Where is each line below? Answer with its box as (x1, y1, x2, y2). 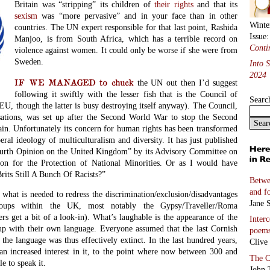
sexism (14, 11, 38, 21)
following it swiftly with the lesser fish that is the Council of (14, 89, 237, 99)
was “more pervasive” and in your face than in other (37, 11, 237, 21)
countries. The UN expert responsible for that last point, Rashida (14, 22, 237, 33)
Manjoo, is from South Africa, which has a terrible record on (14, 34, 237, 44)
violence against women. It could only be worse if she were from (14, 45, 237, 55)
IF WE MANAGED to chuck (14, 76, 134, 87)
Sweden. (14, 57, 44, 67)
